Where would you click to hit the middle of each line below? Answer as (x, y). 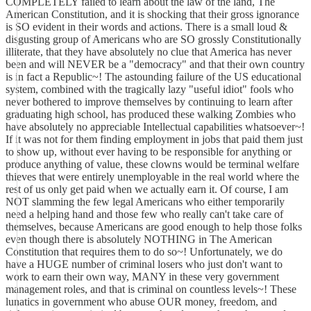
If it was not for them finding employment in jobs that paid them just (154, 139)
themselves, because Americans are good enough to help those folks (154, 227)
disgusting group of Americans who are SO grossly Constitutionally (153, 39)
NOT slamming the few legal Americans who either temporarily (145, 202)
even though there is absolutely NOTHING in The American (139, 239)
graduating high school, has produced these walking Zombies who (151, 114)
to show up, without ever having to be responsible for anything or (149, 152)
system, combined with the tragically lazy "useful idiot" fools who (150, 89)
